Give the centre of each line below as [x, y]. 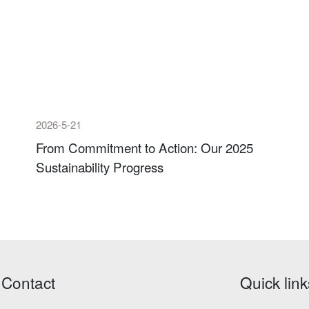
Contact [28, 282]
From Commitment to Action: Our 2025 [145, 148]
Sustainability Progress [100, 167]
